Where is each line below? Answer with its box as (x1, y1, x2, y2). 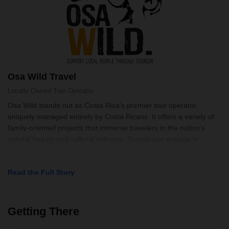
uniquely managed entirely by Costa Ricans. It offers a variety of (8, 112, 214, 121)
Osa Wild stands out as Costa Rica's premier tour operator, (8, 101, 198, 109)
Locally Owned (8, 87, 51, 95)
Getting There (8, 205, 79, 218)
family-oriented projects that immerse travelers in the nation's (8, 124, 205, 132)
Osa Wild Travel (8, 72, 76, 82)
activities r (8, 146, 40, 154)
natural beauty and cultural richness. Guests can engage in (8, 135, 198, 143)
